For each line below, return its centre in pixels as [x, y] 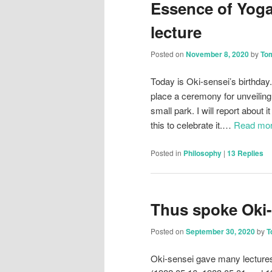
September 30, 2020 [220, 232]
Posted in [166, 152]
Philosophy [202, 153]
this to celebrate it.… [192, 125]
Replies [250, 153]
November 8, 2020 [217, 54]
